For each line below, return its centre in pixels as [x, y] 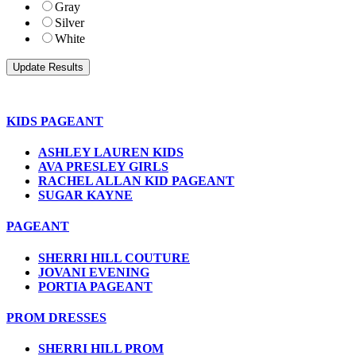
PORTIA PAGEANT [95, 286]
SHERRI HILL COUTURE [114, 257]
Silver [70, 22]
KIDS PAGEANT [55, 121]
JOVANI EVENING [94, 272]
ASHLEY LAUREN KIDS [111, 153]
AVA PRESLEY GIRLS [103, 167]
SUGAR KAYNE [85, 195]
